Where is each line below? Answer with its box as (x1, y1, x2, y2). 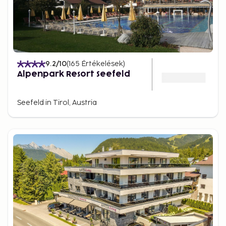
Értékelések (81, 60, 123, 68)
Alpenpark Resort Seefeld (17, 70, 130, 78)
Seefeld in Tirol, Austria (17, 98, 97, 107)
